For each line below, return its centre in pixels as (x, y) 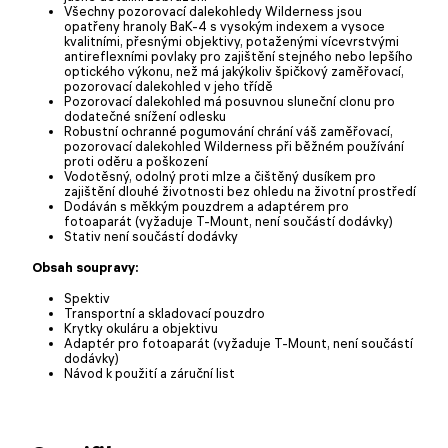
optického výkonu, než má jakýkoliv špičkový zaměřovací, (234, 70)
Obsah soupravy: (85, 266)
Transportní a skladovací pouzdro (164, 312)
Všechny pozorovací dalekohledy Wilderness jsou (213, 10)
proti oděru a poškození (136, 160)
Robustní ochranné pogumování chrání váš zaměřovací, (228, 130)
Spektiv (87, 297)
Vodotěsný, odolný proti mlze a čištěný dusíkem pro (220, 175)
